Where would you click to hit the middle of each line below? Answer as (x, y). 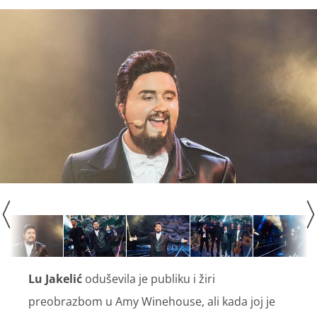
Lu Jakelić (57, 278)
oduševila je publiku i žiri (150, 278)
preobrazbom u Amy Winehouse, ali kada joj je (152, 301)
